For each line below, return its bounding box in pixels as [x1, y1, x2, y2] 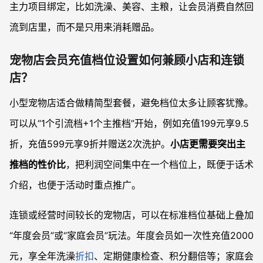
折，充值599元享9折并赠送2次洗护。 [9, 138, 170, 150]
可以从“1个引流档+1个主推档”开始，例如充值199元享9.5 [9, 117, 249, 130]
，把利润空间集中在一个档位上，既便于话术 [66, 159, 254, 171]
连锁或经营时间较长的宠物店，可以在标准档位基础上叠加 [9, 209, 254, 221]
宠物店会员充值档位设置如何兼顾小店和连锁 [9, 53, 244, 68]
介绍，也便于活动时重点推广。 [9, 179, 141, 191]
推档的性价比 [9, 159, 66, 171]
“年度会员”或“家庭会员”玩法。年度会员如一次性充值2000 [9, 230, 254, 242]
